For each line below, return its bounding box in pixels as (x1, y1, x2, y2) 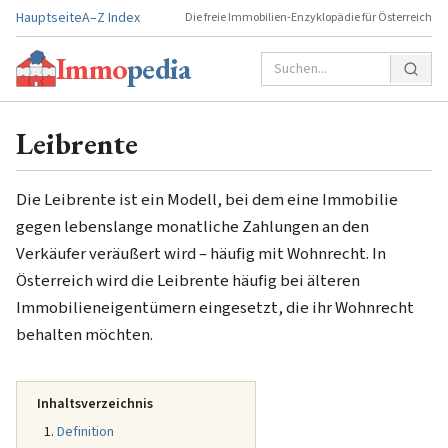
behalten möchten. (16, 323, 153, 347)
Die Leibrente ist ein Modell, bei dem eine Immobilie (16, 188, 398, 212)
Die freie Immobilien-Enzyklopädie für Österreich (185, 9, 432, 26)
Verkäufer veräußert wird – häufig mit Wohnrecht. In (16, 242, 386, 266)
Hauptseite (16, 8, 82, 28)
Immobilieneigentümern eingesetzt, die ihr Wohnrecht (16, 296, 414, 320)
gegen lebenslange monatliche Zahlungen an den (16, 215, 369, 239)
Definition (57, 422, 114, 442)
